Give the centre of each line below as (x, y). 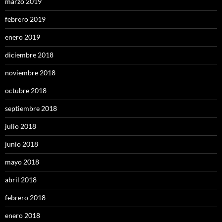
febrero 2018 (25, 198)
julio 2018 (21, 126)
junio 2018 (22, 144)
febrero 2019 (25, 19)
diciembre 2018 (29, 55)
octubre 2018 (26, 91)
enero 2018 (23, 216)
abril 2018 (21, 180)
